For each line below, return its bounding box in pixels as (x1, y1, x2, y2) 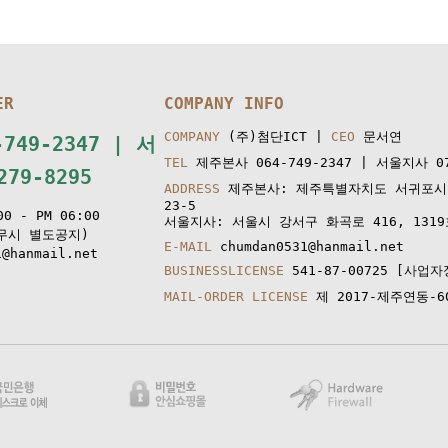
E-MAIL (164, 239, 212, 254)
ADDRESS (164, 181, 220, 196)
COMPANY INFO (164, 94, 284, 113)
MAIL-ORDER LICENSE (164, 289, 308, 304)
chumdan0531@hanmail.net (212, 239, 404, 254)
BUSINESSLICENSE (164, 263, 284, 278)
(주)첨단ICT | (220, 129, 331, 144)
